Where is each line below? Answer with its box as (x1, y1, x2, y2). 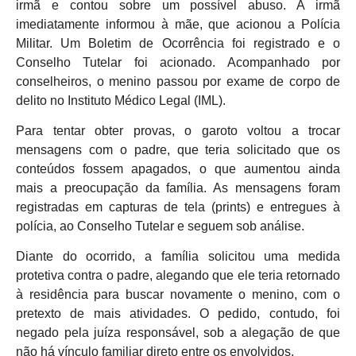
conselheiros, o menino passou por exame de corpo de (16, 74, 340, 88)
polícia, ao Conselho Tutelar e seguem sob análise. (16, 219, 304, 234)
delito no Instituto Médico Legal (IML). (16, 93, 226, 107)
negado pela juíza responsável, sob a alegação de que (16, 326, 340, 340)
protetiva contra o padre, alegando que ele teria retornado (16, 269, 340, 283)
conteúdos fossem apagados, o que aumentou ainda (16, 162, 340, 176)
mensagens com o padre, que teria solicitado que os (16, 143, 340, 157)
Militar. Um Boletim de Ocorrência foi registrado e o (16, 36, 340, 50)
